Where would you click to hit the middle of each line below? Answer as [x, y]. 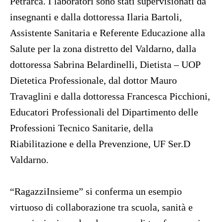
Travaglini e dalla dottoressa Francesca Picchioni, [110, 96]
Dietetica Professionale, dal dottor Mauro [93, 81]
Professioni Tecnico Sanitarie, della [82, 128]
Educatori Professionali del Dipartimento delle [104, 112]
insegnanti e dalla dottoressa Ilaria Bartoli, [96, 17]
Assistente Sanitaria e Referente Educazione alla [108, 33]
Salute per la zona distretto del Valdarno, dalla [103, 49]
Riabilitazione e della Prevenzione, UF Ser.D [100, 144]
